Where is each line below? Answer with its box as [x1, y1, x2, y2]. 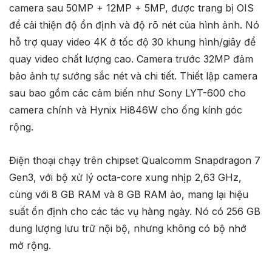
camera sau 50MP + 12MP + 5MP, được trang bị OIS [9, 1, 254, 14]
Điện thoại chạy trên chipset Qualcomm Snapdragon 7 [9, 154, 260, 166]
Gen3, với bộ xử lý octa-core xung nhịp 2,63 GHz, [9, 171, 242, 183]
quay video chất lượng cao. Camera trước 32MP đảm [9, 52, 253, 65]
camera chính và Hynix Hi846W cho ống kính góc [9, 103, 242, 116]
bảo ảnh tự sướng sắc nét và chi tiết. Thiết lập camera [9, 69, 257, 82]
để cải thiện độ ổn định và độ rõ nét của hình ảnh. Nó [9, 18, 259, 31]
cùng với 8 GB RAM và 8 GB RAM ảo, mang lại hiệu [9, 188, 248, 200]
